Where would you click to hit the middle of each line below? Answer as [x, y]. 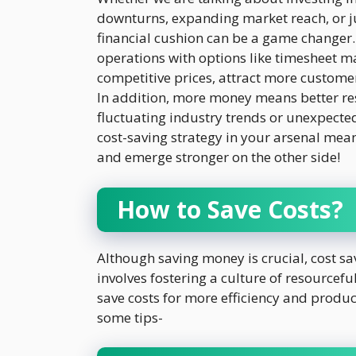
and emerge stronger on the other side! [219, 157]
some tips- [130, 317]
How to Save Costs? [233, 209]
